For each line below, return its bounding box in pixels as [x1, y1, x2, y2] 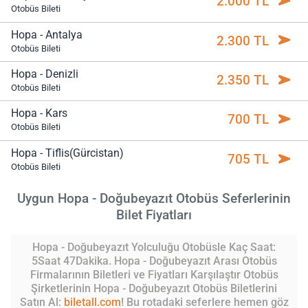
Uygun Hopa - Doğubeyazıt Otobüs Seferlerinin [17, 190, 291, 207]
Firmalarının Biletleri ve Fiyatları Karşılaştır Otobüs [30, 267, 278, 281]
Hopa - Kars [11, 107, 67, 120]
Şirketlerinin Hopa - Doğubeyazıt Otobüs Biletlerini [31, 281, 277, 295]
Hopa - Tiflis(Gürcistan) [11, 146, 124, 159]
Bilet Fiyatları [116, 207, 192, 223]
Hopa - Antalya [11, 27, 82, 41]
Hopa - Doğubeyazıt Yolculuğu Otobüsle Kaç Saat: [32, 240, 276, 254]
